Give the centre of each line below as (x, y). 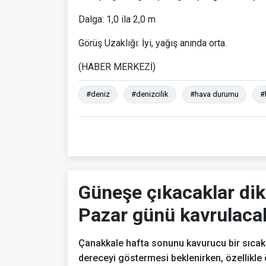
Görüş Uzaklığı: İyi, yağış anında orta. (153, 43)
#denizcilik (150, 94)
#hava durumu (214, 94)
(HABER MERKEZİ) (117, 66)
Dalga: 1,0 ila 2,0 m (117, 19)
